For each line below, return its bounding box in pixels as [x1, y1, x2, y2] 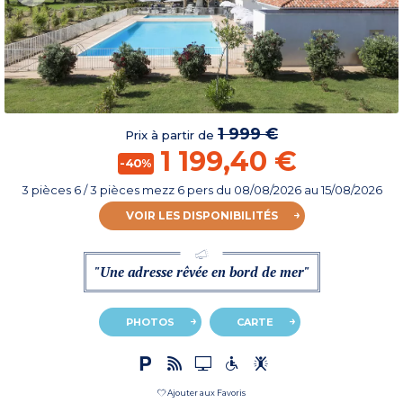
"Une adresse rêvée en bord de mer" [94, 263, 309, 282]
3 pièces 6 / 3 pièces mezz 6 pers [21, 183, 216, 198]
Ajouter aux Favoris [167, 388, 246, 399]
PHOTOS [125, 316, 175, 329]
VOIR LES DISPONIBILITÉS [125, 209, 278, 223]
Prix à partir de [125, 128, 218, 143]
